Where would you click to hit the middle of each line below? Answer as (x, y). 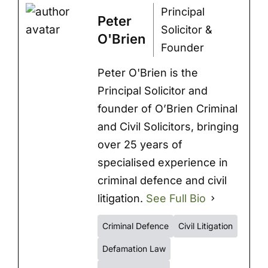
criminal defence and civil (162, 180)
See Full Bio (176, 198)
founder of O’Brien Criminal (167, 108)
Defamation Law (134, 248)
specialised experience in (162, 162)
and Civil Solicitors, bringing (168, 126)
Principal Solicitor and (152, 90)
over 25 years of (140, 144)
